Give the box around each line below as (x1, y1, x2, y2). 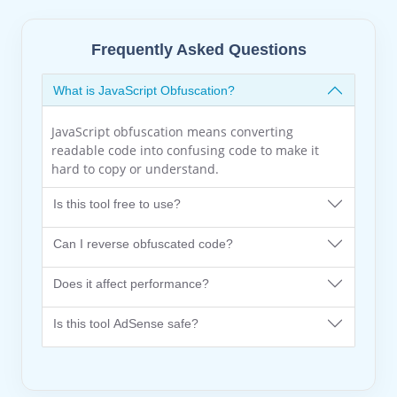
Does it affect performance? (53, 276, 209, 291)
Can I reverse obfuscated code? (53, 236, 233, 251)
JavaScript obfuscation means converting (51, 123, 293, 140)
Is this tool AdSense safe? (53, 315, 198, 331)
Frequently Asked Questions (90, 41, 307, 58)
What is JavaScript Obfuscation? (53, 82, 235, 97)
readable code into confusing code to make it (51, 142, 319, 159)
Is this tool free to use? (53, 196, 181, 211)
